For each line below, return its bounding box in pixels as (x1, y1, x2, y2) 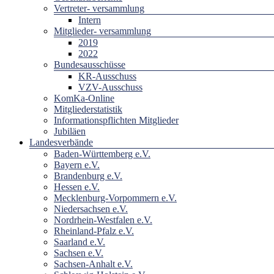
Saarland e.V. (54, 236, 105, 247)
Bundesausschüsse (54, 59, 125, 70)
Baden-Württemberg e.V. (54, 148, 150, 159)
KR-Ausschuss (78, 70, 136, 81)
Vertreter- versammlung (54, 2, 144, 13)
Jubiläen (54, 125, 86, 136)
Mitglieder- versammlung (54, 25, 151, 36)
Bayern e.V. (54, 159, 100, 170)
